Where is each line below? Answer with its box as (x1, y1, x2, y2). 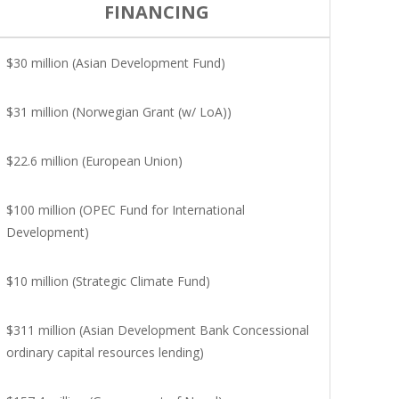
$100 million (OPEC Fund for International (6, 201, 245, 218)
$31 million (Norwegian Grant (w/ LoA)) (6, 103, 232, 120)
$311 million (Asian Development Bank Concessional (6, 322, 309, 338)
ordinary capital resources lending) (6, 344, 204, 361)
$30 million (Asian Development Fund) (6, 54, 225, 71)
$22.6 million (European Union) (6, 152, 183, 169)
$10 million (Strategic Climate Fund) (6, 273, 210, 289)
